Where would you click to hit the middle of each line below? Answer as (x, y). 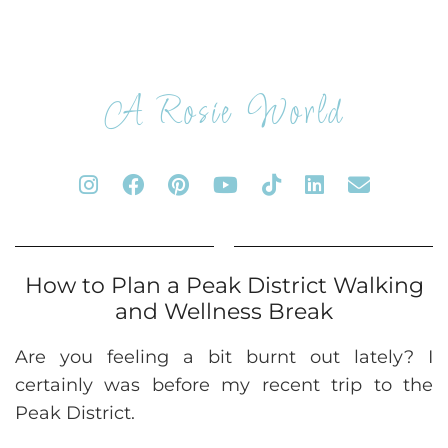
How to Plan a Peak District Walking (224, 285)
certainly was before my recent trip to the (224, 385)
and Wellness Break (224, 311)
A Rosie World (224, 114)
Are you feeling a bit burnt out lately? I (224, 357)
